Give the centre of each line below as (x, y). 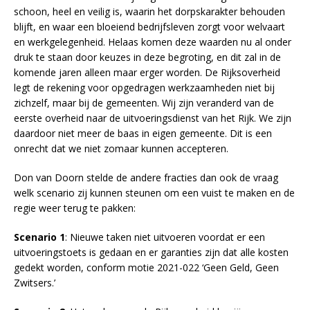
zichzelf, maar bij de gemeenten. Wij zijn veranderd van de (144, 102)
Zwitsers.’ (35, 282)
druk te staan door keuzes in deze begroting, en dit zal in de (147, 57)
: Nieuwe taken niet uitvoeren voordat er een (165, 237)
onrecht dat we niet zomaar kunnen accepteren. (121, 148)
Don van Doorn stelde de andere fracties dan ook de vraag (146, 177)
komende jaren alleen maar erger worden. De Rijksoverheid (147, 72)
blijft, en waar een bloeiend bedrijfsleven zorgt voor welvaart (149, 26)
